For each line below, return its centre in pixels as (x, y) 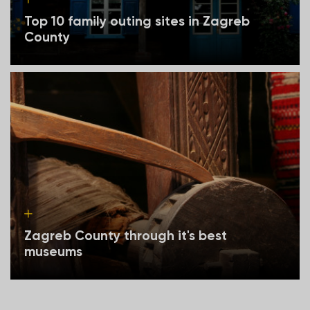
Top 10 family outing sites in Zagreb (137, 21)
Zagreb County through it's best (126, 235)
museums (53, 251)
